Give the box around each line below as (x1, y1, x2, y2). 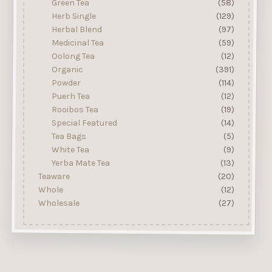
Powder (51, 77, 81, 88)
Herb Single (51, 10, 96, 21)
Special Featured (51, 117, 117, 128)
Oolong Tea (51, 50, 95, 61)
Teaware (38, 171, 70, 182)
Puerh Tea (51, 90, 90, 101)
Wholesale (38, 197, 80, 208)
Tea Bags (51, 131, 86, 141)
